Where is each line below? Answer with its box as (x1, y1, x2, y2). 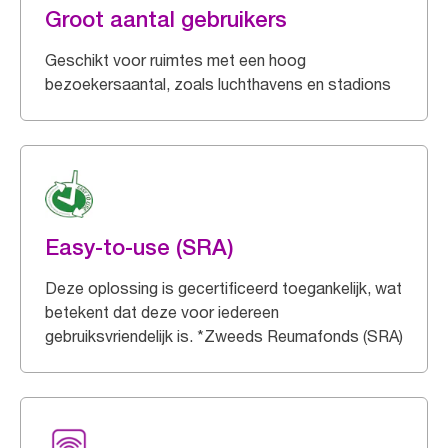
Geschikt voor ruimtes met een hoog (45, 50, 306, 70)
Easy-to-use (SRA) (45, 234, 234, 260)
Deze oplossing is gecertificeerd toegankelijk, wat (45, 278, 402, 298)
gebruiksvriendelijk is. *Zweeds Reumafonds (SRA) (45, 326, 403, 346)
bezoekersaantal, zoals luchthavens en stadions (45, 74, 391, 94)
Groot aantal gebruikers (45, 6, 287, 32)
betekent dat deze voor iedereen (45, 302, 279, 322)
